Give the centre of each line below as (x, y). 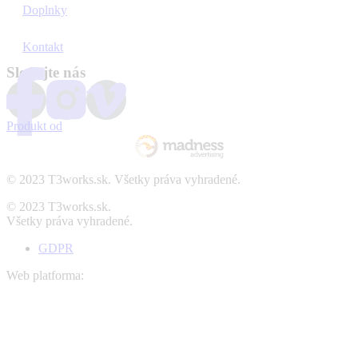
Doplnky (45, 10)
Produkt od (34, 125)
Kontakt (43, 46)
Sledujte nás (46, 72)
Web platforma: (45, 275)
